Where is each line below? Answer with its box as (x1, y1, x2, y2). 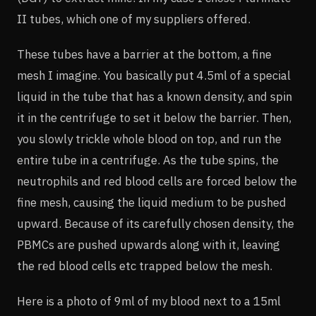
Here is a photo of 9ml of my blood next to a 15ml (17, 293, 281, 309)
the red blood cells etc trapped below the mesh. (17, 257, 272, 274)
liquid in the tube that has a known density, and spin (17, 88, 292, 104)
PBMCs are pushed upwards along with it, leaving (17, 236, 280, 253)
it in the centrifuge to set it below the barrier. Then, (17, 109, 291, 126)
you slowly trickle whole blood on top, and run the (17, 130, 281, 147)
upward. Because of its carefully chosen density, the (17, 215, 294, 231)
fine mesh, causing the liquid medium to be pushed (17, 194, 286, 210)
